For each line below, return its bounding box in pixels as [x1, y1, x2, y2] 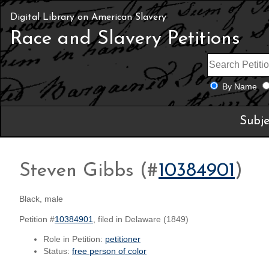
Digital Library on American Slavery [10, 13, 166, 22]
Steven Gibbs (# [19, 161, 159, 181]
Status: [43, 247, 72, 256]
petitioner [105, 235, 141, 244]
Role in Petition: [43, 235, 105, 244]
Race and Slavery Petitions [10, 29, 240, 49]
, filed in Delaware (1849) [93, 214, 189, 224]
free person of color [72, 247, 147, 256]
